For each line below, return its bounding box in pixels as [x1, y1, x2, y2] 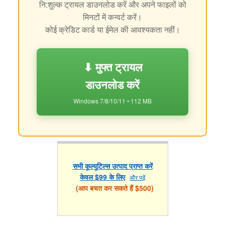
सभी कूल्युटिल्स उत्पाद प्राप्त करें [72, 161, 153, 171]
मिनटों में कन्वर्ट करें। [83, 11, 142, 23]
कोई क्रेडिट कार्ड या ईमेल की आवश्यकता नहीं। [45, 23, 180, 35]
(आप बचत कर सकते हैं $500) [71, 183, 154, 193]
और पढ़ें [130, 173, 146, 182]
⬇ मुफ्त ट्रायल [83, 58, 142, 75]
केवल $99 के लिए [79, 172, 125, 182]
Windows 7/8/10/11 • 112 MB [73, 96, 152, 105]
